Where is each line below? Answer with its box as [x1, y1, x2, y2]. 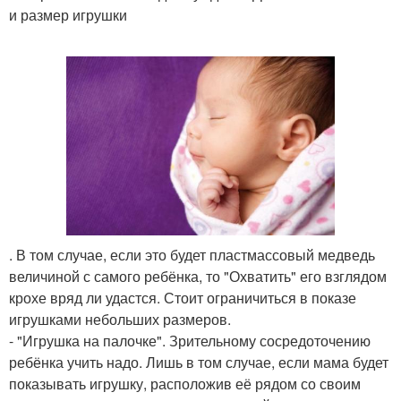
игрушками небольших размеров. [9, 309, 231, 330]
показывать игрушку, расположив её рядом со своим [9, 373, 361, 395]
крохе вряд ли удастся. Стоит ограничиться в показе [9, 287, 356, 309]
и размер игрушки [9, 4, 127, 25]
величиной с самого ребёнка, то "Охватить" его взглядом [9, 266, 387, 287]
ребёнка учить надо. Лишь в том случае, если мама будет [9, 352, 388, 373]
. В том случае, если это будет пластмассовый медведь [9, 244, 375, 266]
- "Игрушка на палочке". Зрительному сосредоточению [9, 330, 371, 352]
